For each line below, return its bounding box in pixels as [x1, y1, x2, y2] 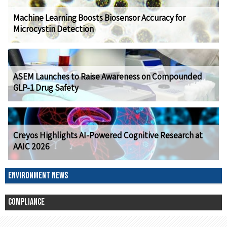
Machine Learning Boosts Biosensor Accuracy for [13, 12, 185, 23]
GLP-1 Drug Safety [13, 82, 79, 93]
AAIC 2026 [13, 141, 50, 152]
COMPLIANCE [8, 197, 45, 207]
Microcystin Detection [13, 23, 94, 34]
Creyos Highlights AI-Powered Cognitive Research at [13, 130, 203, 141]
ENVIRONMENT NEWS [8, 170, 68, 181]
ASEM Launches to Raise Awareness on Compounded [13, 71, 202, 82]
